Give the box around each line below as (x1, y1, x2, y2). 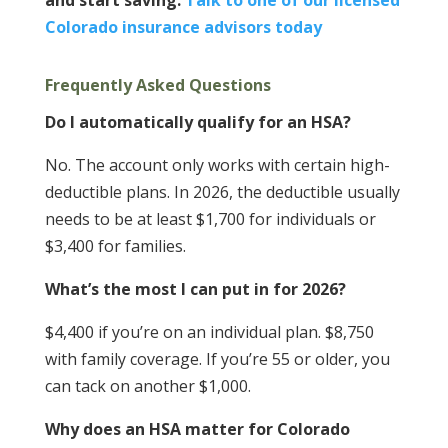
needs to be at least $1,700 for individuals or (44, 208, 376, 231)
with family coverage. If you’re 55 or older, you (44, 348, 390, 371)
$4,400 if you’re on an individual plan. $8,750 (44, 321, 374, 344)
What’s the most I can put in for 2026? (44, 278, 346, 301)
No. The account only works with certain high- (44, 154, 390, 177)
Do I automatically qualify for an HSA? (44, 111, 351, 134)
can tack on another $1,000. (44, 375, 251, 398)
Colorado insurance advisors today (44, 16, 338, 39)
